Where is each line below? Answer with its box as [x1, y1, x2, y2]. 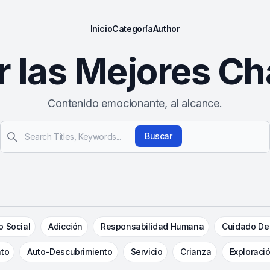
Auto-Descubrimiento [27, 246, 113, 257]
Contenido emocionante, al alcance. [48, 97, 222, 110]
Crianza [180, 246, 212, 257]
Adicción [48, 221, 83, 231]
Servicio [130, 246, 163, 257]
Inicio [90, 24, 113, 34]
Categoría [112, 24, 153, 34]
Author [152, 24, 180, 34]
